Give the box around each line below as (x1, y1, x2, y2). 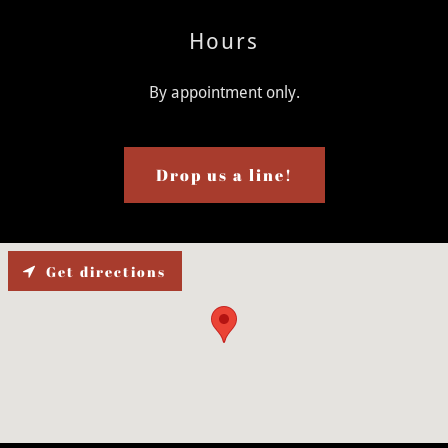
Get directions (46, 261, 166, 281)
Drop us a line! (155, 164, 293, 186)
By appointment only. (148, 83, 300, 102)
